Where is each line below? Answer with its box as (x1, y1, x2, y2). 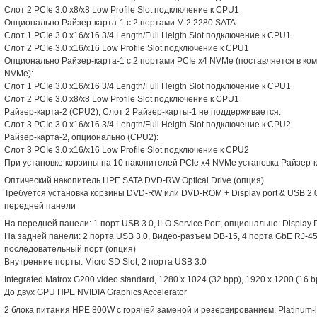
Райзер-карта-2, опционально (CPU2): (4, 132, 158, 142)
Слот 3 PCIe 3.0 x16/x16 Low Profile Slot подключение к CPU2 (4, 145, 249, 155)
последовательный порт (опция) (4, 244, 136, 254)
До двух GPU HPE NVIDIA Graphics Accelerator (4, 287, 187, 297)
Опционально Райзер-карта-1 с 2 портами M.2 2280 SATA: (4, 18, 238, 28)
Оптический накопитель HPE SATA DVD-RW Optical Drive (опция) (4, 175, 264, 185)
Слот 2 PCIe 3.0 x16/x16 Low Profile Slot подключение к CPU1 (4, 43, 249, 53)
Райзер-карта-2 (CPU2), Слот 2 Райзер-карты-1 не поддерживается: (4, 107, 281, 117)
